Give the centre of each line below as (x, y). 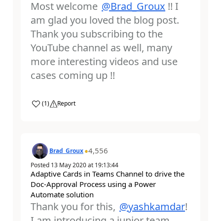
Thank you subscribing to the (97, 34)
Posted (41, 165)
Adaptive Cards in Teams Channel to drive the (108, 173)
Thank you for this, (74, 206)
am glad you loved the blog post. (105, 20)
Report (66, 104)
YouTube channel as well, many (101, 48)
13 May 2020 (69, 165)
